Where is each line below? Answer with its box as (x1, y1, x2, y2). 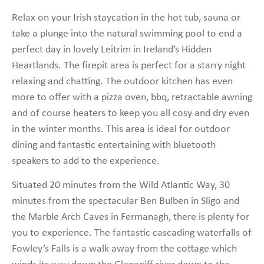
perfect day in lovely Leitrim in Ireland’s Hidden (12, 44, 212, 55)
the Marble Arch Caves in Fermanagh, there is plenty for (12, 212, 249, 223)
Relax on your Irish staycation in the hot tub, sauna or (12, 12, 240, 24)
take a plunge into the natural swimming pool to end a (12, 28, 242, 39)
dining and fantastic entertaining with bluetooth (12, 139, 216, 151)
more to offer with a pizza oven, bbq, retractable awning (12, 91, 252, 103)
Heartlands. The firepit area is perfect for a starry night (12, 60, 246, 71)
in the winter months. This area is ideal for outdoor (12, 123, 230, 135)
